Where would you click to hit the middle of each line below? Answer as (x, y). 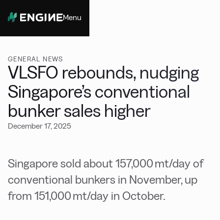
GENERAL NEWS (36, 59)
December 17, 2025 (40, 126)
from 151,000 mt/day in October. (87, 196)
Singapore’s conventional (99, 92)
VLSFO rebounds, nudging (103, 72)
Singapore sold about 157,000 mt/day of (106, 163)
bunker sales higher (79, 111)
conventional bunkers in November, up (103, 179)
